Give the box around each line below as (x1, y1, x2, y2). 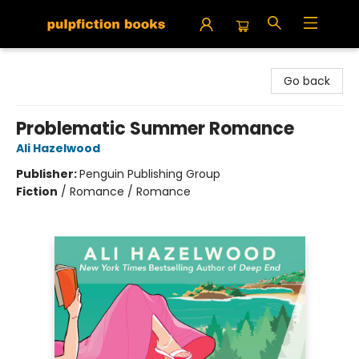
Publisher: (16, 166, 79, 182)
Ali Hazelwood (16, 140, 100, 156)
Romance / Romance (70, 184, 191, 200)
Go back (284, 73, 330, 89)
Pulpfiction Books (12, 55, 107, 71)
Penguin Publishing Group (79, 166, 220, 182)
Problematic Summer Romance (16, 116, 294, 141)
